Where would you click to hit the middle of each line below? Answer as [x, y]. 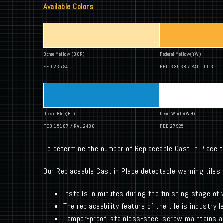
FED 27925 [172, 126]
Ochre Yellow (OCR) [64, 54]
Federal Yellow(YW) [180, 54]
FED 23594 [56, 67]
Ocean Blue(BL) [59, 114]
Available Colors [68, 7]
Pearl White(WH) [177, 114]
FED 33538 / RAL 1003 [186, 67]
